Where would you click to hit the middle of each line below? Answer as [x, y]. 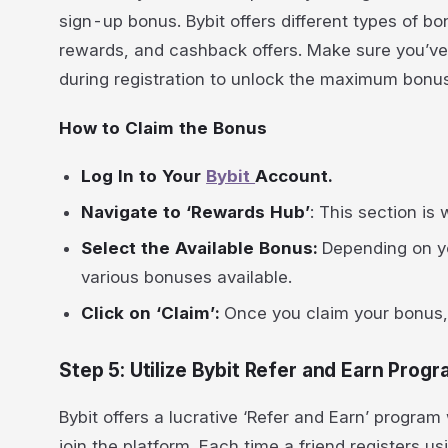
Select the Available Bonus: [199, 247]
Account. [294, 176]
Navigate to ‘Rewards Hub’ [196, 212]
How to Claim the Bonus [163, 127]
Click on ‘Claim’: [153, 312]
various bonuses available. [187, 276]
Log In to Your [144, 176]
